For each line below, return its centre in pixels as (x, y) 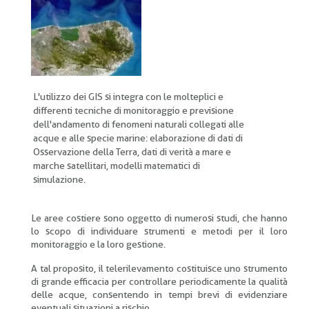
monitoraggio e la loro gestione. (98, 244)
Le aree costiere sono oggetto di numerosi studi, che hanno (159, 218)
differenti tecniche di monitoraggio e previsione (133, 110)
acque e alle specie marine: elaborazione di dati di (138, 138)
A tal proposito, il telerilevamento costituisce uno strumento (159, 268)
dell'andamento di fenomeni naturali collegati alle (139, 124)
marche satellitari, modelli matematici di (117, 166)
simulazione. (59, 179)
